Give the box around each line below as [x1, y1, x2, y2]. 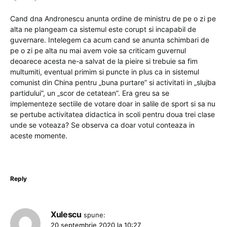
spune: [84, 211, 106, 219]
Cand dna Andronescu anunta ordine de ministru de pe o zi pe [10, 14, 216, 23]
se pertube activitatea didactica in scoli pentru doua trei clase [10, 110, 215, 119]
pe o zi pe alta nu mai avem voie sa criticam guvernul [10, 46, 186, 55]
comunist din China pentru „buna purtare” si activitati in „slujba [10, 78, 216, 87]
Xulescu [51, 209, 82, 220]
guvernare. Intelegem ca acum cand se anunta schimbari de [10, 35, 209, 45]
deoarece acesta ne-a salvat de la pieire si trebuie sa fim [10, 57, 198, 66]
